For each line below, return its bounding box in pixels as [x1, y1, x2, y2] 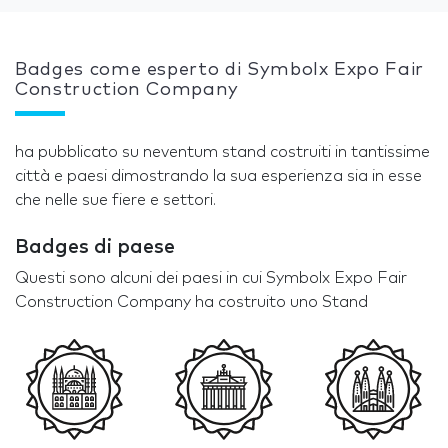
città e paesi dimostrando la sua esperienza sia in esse [15, 167, 422, 184]
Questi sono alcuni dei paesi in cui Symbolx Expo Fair [15, 269, 407, 286]
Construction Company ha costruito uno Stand [15, 293, 368, 310]
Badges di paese [15, 236, 175, 257]
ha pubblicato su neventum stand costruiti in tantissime [15, 143, 430, 160]
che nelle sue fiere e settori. [15, 191, 216, 208]
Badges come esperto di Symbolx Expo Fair [15, 60, 424, 79]
